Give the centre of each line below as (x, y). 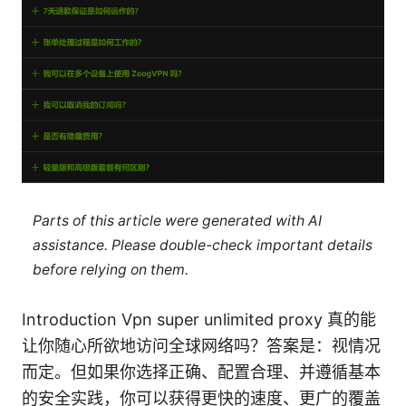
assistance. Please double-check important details (202, 245)
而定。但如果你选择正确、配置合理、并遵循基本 (201, 372)
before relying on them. (110, 269)
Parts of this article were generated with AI (177, 220)
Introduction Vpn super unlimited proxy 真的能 (199, 320)
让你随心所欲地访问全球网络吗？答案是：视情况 (201, 346)
